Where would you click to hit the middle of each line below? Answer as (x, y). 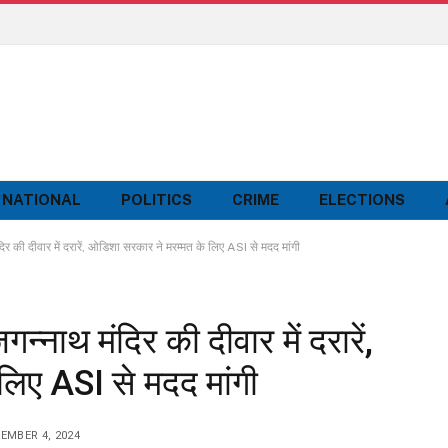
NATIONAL (41, 199)
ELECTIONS (362, 199)
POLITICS (156, 199)
